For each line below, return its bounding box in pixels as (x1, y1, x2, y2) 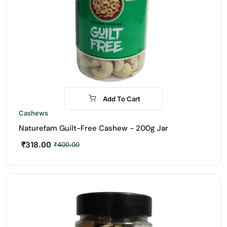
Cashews (19, 109, 48, 117)
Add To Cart (103, 94, 140, 103)
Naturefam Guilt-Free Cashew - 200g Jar (19, 123, 168, 133)
